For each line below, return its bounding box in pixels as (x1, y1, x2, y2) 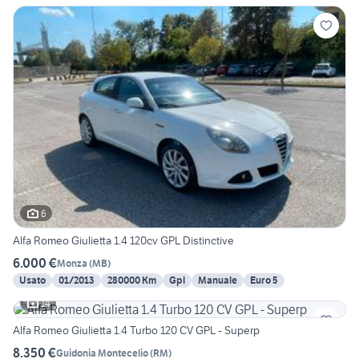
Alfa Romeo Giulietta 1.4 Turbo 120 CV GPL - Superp (13, 323, 260, 338)
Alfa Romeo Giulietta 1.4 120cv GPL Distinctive (13, 233, 234, 248)
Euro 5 (250, 274, 278, 287)
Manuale (198, 274, 237, 287)
